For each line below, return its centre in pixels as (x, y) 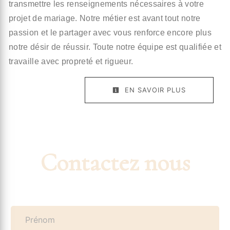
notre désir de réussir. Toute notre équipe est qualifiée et (115, 47)
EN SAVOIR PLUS (154, 90)
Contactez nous (115, 163)
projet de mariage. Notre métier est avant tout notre (105, 18)
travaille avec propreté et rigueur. (71, 62)
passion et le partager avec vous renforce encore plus (110, 33)
